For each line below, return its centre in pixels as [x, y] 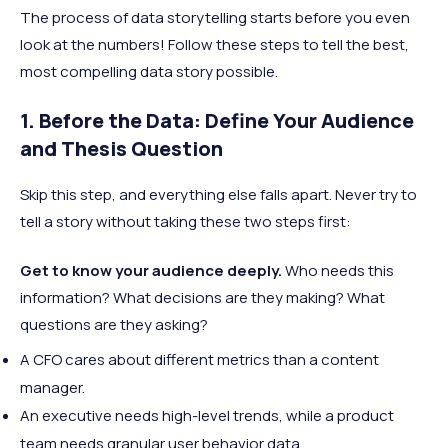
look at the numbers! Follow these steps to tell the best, [214, 44]
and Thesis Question [121, 148]
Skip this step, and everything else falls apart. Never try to [218, 194]
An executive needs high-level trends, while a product [207, 415]
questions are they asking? [114, 324]
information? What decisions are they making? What [202, 297]
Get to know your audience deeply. [151, 270]
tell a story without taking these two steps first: [185, 221]
